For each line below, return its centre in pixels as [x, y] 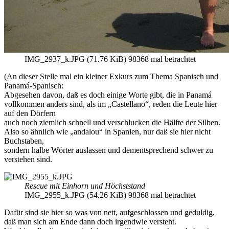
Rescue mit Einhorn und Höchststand [85, 186]
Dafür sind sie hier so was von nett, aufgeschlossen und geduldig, [109, 213]
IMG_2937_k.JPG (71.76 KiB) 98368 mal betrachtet [110, 59]
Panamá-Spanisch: [34, 86]
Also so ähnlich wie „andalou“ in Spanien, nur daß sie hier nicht [107, 132]
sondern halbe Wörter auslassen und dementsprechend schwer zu [109, 150]
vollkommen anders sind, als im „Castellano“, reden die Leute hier [111, 104]
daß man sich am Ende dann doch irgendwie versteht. [90, 222]
